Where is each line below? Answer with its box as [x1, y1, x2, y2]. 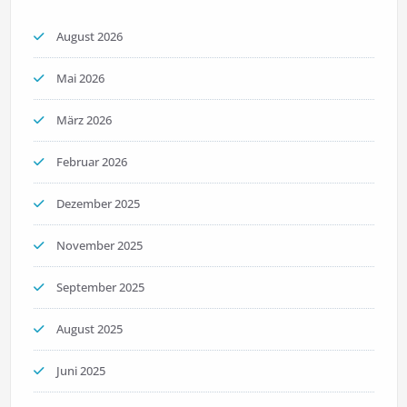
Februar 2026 [55, 154, 127, 171]
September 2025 [55, 279, 144, 296]
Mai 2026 [55, 70, 104, 87]
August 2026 [55, 28, 123, 45]
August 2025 [55, 321, 123, 338]
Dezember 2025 [55, 195, 140, 213]
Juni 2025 [55, 362, 105, 380]
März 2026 [55, 112, 112, 129]
